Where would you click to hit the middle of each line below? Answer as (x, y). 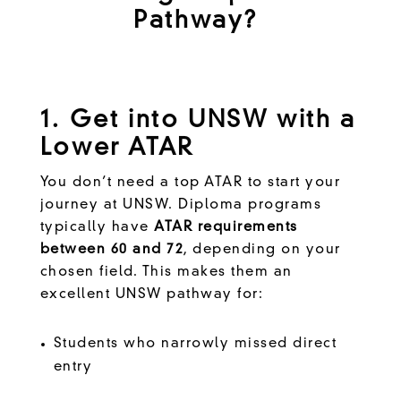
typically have (97, 227)
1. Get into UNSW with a (198, 120)
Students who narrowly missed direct (195, 344)
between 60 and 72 (112, 250)
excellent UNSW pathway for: (154, 294)
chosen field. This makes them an (166, 272)
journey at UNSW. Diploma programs (181, 205)
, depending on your (262, 250)
